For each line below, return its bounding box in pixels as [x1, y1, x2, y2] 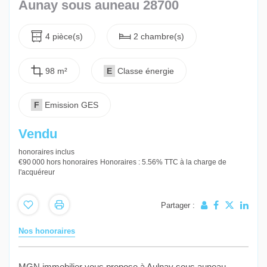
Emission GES [45, 100, 98, 110]
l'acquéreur [18, 167, 55, 176]
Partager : [161, 201, 195, 210]
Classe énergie [117, 66, 174, 76]
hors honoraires [46, 157, 98, 166]
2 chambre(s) [133, 32, 184, 42]
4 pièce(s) [45, 32, 83, 42]
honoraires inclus [18, 147, 74, 156]
